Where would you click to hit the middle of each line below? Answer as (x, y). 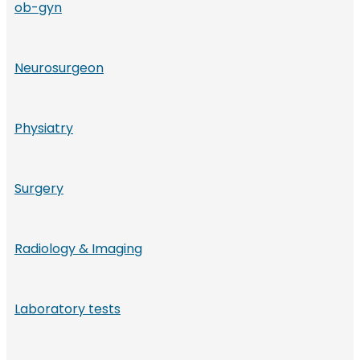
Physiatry (44, 129)
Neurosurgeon (59, 68)
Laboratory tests (67, 309)
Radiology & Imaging (78, 249)
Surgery (39, 189)
